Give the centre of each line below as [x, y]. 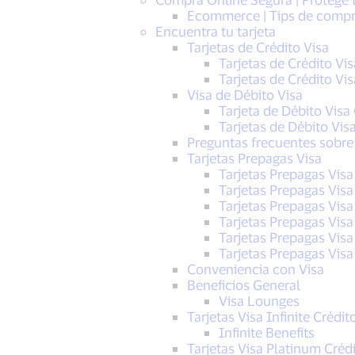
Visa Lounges [259, 300]
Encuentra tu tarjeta [215, 31]
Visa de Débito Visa [244, 94]
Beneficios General [243, 284]
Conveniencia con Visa [255, 269]
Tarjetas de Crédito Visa [258, 47]
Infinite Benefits [266, 332]
